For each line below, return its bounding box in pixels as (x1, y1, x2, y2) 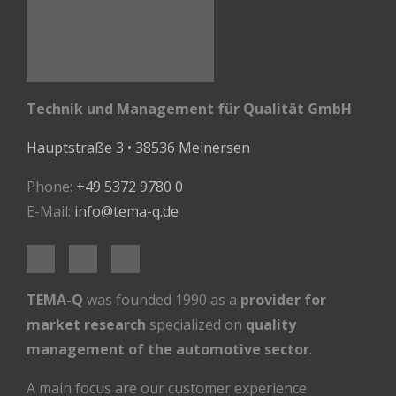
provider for (240, 290, 326, 310)
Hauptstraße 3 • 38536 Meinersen (27, 138, 250, 158)
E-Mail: (27, 202, 74, 222)
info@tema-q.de (74, 202, 179, 222)
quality (246, 315, 296, 335)
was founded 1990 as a (83, 290, 240, 310)
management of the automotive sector (27, 339, 309, 360)
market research (27, 315, 146, 335)
